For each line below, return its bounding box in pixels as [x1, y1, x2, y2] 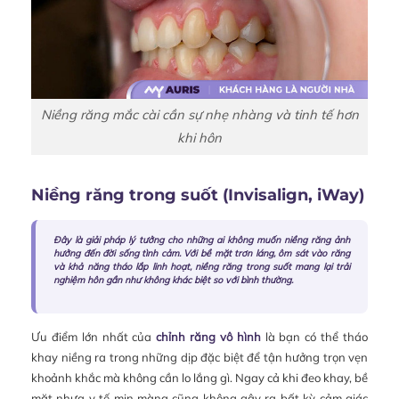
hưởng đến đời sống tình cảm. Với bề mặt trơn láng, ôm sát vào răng [53, 247, 350, 259]
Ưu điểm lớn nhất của [31, 329, 157, 344]
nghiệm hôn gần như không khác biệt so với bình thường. [53, 273, 293, 286]
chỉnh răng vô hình [156, 329, 261, 344]
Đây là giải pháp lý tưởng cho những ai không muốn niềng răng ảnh [53, 233, 350, 246]
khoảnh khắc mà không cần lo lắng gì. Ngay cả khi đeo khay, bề [31, 370, 368, 385]
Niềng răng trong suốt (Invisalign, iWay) [31, 184, 364, 205]
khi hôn [177, 129, 222, 147]
